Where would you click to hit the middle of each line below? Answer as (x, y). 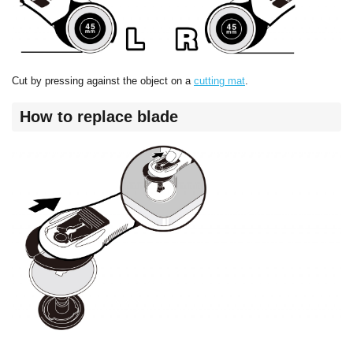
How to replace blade (99, 117)
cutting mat (219, 80)
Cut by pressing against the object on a (103, 80)
